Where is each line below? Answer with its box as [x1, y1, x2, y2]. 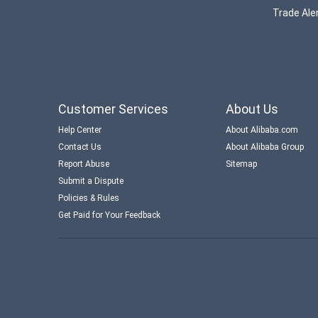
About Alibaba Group [226, 141, 304, 152]
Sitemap [226, 158, 257, 169]
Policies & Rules [58, 192, 119, 203]
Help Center [58, 124, 102, 135]
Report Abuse [58, 158, 109, 169]
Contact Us [58, 141, 102, 152]
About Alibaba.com [226, 124, 298, 135]
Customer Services [58, 101, 168, 116]
